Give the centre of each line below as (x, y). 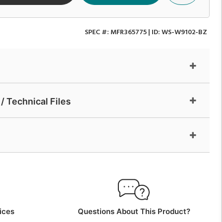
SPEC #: (98, 32)
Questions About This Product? (134, 211)
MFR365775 (129, 32)
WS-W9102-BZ (184, 32)
